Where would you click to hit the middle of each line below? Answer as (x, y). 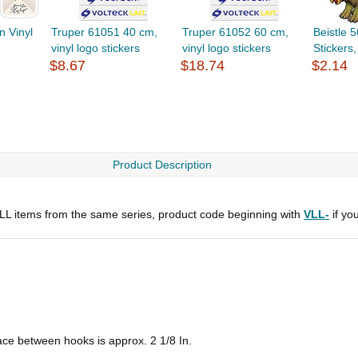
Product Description (162, 165)
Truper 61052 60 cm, (236, 32)
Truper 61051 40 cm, (104, 32)
